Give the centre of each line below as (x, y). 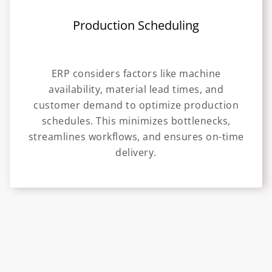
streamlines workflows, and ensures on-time (136, 137)
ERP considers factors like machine (136, 74)
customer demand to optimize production (136, 105)
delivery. (136, 153)
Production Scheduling (136, 25)
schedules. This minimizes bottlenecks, (136, 121)
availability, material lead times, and (136, 90)
